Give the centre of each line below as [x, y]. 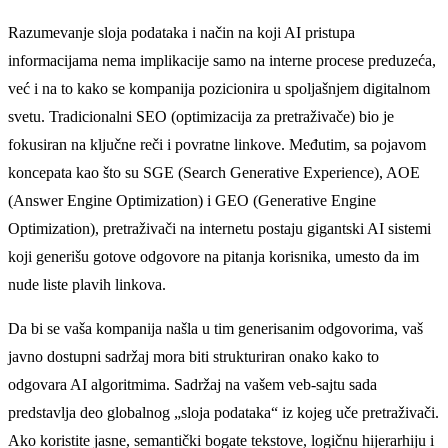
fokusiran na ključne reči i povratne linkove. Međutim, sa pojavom [217, 145]
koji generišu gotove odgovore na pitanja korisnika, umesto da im [213, 257]
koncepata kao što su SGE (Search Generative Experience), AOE [214, 173]
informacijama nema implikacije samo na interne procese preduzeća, [222, 61]
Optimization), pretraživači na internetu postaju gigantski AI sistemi [219, 229]
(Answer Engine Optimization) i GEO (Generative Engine [192, 201]
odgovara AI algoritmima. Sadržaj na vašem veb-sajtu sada [192, 385]
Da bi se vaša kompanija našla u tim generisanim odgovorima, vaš [215, 329]
